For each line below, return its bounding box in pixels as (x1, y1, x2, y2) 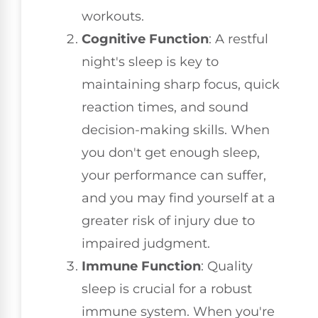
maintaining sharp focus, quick (82, 77, 280, 93)
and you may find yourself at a (82, 190, 275, 207)
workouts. (82, 9, 144, 25)
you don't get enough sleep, (82, 145, 260, 161)
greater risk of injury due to (82, 213, 255, 229)
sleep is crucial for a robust (82, 281, 252, 297)
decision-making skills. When (82, 122, 270, 138)
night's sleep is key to (82, 54, 219, 70)
